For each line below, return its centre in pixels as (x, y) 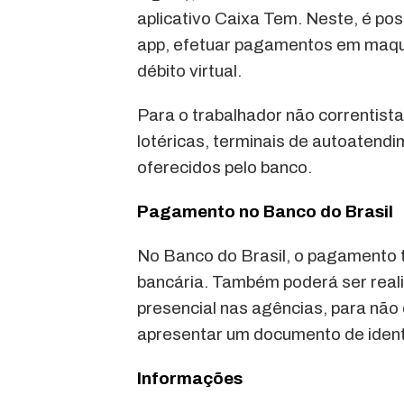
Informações (190, 379)
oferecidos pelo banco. (225, 168)
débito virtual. (189, 71)
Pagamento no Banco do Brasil (265, 212)
